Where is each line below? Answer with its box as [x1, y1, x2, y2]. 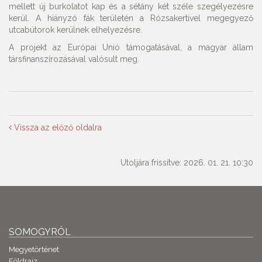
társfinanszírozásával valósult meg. [9, 54, 139, 64]
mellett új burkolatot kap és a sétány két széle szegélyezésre [9, 2, 253, 12]
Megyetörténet [9, 245, 59, 254]
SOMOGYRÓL [9, 226, 71, 238]
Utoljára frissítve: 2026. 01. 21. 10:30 [120, 158, 253, 168]
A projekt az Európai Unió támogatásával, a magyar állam [9, 43, 253, 53]
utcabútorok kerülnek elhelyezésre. [9, 25, 142, 35]
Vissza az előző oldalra [12, 123, 102, 133]
